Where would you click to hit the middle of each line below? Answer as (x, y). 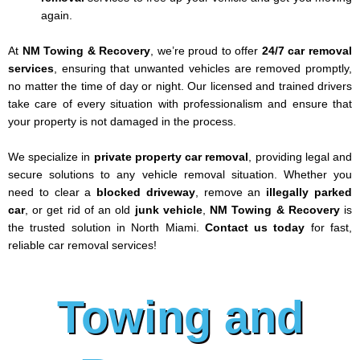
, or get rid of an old (80, 210)
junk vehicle (168, 210)
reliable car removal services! (82, 245)
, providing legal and (301, 157)
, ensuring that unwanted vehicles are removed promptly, (203, 68)
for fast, (329, 227)
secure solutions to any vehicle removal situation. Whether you (180, 174)
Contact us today (255, 227)
